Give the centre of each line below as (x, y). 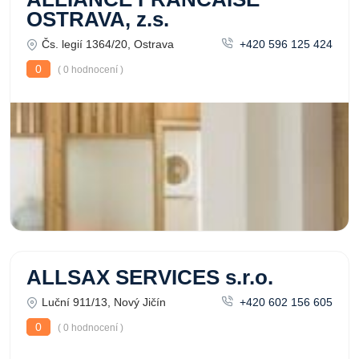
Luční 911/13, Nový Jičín (104, 302)
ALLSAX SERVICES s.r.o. (150, 277)
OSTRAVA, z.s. (98, 19)
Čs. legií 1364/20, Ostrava (108, 44)
